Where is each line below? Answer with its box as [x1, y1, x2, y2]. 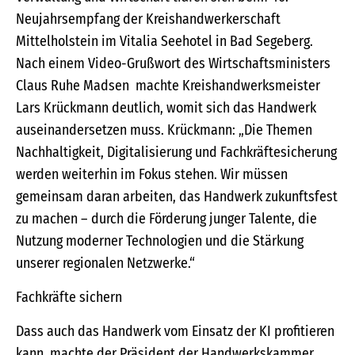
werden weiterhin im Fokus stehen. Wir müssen [16, 166, 288, 184]
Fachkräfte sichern [16, 288, 122, 307]
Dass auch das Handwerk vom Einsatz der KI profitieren [16, 323, 334, 341]
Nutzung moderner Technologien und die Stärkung [16, 232, 303, 250]
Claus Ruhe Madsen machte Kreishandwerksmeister [16, 77, 320, 95]
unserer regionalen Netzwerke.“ [16, 254, 195, 273]
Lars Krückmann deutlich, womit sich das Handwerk [16, 99, 316, 117]
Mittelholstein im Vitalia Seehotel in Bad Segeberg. [16, 32, 313, 51]
